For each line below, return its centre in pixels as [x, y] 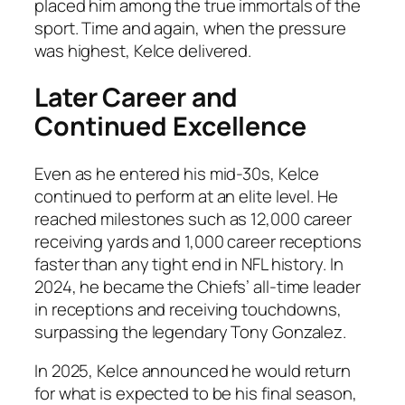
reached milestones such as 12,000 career [193, 218]
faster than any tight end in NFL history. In [189, 264]
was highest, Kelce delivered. [143, 50]
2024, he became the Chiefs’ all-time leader [198, 286]
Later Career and [137, 98]
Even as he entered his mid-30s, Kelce [177, 173]
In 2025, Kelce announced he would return [193, 371]
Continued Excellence [170, 127]
